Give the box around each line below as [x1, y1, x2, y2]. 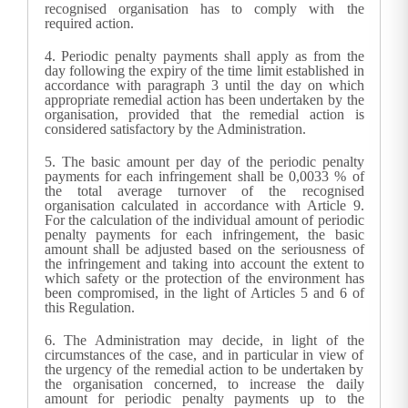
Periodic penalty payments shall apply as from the [61, 48, 364, 65]
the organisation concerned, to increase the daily [44, 376, 364, 393]
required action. [44, 15, 134, 32]
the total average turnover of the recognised [44, 183, 364, 199]
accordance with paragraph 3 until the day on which [44, 77, 364, 94]
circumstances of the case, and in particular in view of [44, 347, 364, 363]
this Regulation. [44, 300, 135, 316]
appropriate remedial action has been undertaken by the [44, 92, 364, 108]
